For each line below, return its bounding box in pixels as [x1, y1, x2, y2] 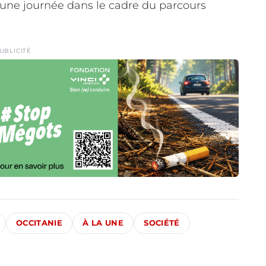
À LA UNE [83, 218, 124, 228]
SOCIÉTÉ [144, 218, 180, 228]
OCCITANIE [15, 218, 63, 228]
